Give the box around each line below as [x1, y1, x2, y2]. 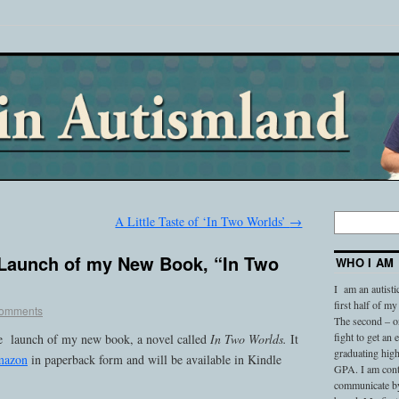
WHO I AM [335, 254, 395, 272]
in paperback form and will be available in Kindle [28, 350, 281, 368]
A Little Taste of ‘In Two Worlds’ [115, 213, 290, 231]
